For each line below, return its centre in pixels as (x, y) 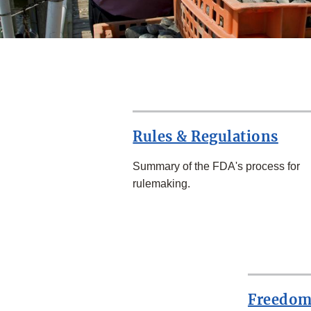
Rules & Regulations (205, 137)
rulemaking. (162, 184)
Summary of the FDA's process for (217, 167)
